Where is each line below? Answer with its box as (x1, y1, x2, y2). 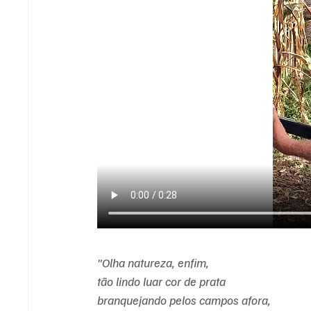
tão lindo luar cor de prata (97, 273, 229, 289)
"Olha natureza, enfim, (97, 254, 212, 270)
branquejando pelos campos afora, (97, 292, 274, 308)
